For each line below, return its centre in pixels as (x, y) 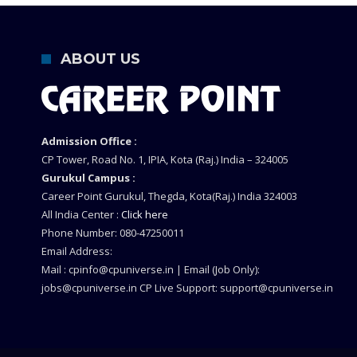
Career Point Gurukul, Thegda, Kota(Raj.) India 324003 (169, 196)
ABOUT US (100, 59)
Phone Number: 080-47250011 (113, 233)
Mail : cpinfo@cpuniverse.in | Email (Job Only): (151, 270)
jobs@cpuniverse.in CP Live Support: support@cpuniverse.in (187, 288)
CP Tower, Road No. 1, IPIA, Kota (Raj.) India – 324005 (165, 160)
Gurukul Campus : (88, 178)
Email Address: (77, 251)
